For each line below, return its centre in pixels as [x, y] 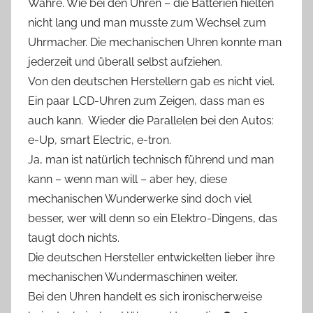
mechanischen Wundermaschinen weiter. [133, 277]
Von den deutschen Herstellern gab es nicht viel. [151, 81]
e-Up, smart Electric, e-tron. [100, 140]
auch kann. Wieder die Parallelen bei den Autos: [151, 120]
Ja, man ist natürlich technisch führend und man [151, 159]
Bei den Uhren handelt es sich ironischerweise [145, 296]
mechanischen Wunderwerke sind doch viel [140, 198]
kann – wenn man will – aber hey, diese [128, 179]
